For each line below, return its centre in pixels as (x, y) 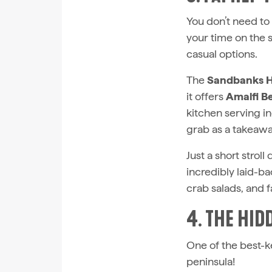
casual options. (222, 54)
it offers (206, 97)
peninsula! (210, 262)
